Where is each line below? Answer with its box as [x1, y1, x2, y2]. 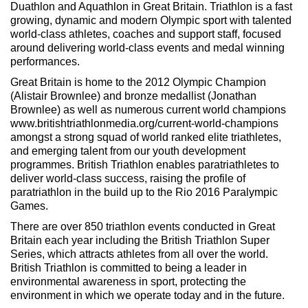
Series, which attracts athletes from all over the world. [10, 248, 268, 260]
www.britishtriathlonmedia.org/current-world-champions [10, 118, 278, 129]
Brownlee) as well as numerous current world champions [10, 104, 286, 115]
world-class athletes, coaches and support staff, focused [10, 28, 281, 40]
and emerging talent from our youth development [10, 145, 245, 157]
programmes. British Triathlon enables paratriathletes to [10, 159, 279, 170]
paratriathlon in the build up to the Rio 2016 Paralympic [10, 186, 278, 198]
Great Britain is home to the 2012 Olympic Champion [10, 76, 266, 88]
